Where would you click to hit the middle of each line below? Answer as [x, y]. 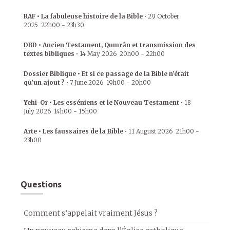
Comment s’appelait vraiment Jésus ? [91, 213]
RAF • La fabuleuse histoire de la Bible [83, 16]
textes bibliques [49, 54]
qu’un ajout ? [44, 82]
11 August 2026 [150, 131]
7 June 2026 [87, 82]
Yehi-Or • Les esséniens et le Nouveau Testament [101, 102]
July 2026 [37, 111]
